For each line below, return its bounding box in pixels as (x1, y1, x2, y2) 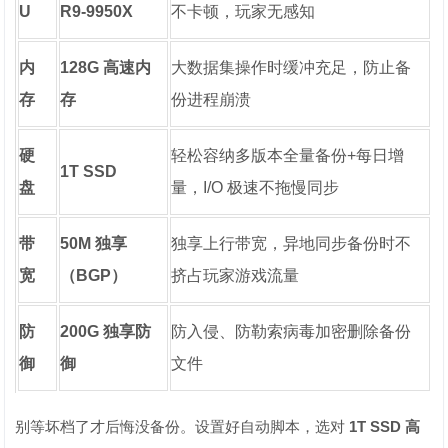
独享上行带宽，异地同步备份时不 (171, 234, 412, 252)
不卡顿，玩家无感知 (171, 2, 316, 20)
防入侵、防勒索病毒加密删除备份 (171, 322, 412, 340)
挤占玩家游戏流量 (171, 266, 300, 284)
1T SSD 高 (349, 417, 421, 435)
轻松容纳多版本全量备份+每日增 (171, 146, 405, 164)
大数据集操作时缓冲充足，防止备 (171, 58, 412, 76)
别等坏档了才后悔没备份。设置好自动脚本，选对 (15, 417, 350, 435)
